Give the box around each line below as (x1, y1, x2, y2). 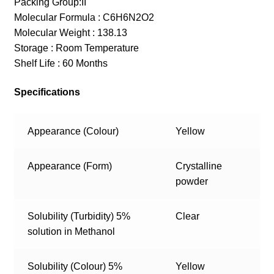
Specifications (13, 87, 80, 98)
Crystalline (176, 161, 223, 172)
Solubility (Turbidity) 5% (28, 211, 131, 222)
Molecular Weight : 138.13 (13, 27, 127, 38)
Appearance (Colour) (28, 126, 119, 137)
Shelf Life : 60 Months (13, 57, 108, 68)
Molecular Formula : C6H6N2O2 (13, 12, 154, 23)
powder (176, 176, 209, 187)
